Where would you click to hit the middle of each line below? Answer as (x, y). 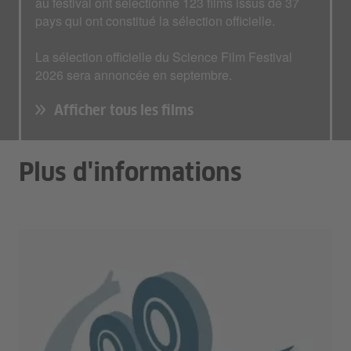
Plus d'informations (130, 174)
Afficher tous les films (124, 112)
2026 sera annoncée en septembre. (134, 75)
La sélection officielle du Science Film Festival (164, 57)
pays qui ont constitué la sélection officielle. (155, 21)
